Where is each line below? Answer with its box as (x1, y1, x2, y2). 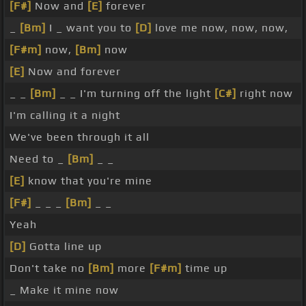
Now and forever (25, 65, 121, 79)
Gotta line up (26, 240, 102, 253)
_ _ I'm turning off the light (56, 87, 214, 100)
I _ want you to (46, 21, 135, 35)
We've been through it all (10, 130, 150, 144)
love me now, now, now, (152, 21, 288, 35)
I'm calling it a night (10, 109, 120, 122)
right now (236, 87, 293, 100)
